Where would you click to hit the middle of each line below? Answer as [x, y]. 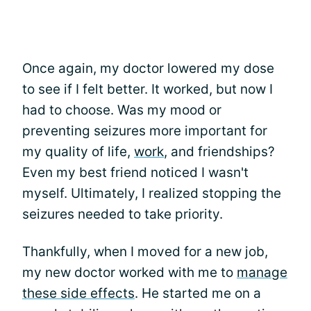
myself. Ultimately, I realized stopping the [152, 193]
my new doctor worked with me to [129, 272]
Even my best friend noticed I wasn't [135, 172]
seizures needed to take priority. [123, 214]
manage [262, 272]
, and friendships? [219, 151]
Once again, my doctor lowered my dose [148, 68]
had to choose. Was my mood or [122, 110]
